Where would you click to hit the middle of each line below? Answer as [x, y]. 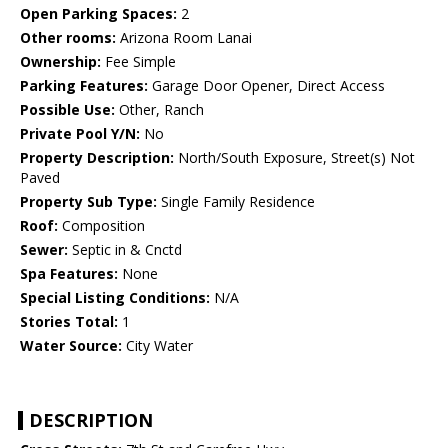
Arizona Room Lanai [184, 38]
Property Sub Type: [88, 202]
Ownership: [60, 62]
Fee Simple [138, 62]
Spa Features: [69, 274]
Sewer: [44, 250]
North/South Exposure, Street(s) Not [294, 158]
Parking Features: [84, 86]
